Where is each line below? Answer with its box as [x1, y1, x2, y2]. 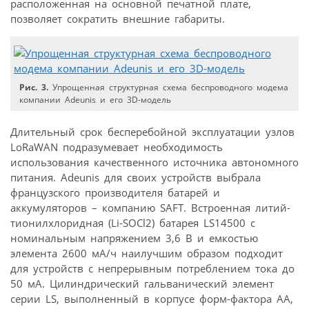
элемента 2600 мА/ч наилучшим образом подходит [10, 246, 283, 261]
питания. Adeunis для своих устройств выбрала [10, 170, 261, 185]
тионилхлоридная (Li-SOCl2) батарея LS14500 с [10, 216, 255, 230]
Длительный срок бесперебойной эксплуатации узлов [10, 125, 295, 139]
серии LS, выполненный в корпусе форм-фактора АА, [10, 292, 293, 306]
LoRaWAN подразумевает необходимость [10, 140, 223, 154]
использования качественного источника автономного [10, 155, 299, 170]
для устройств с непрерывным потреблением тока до [10, 261, 295, 276]
